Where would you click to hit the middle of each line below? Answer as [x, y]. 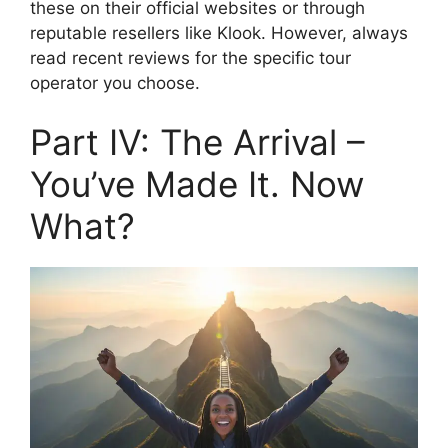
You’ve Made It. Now [197, 184]
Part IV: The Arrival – [197, 142]
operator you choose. [115, 82]
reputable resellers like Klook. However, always [219, 32]
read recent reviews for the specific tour [190, 57]
